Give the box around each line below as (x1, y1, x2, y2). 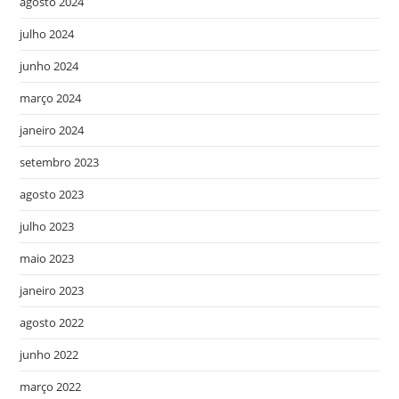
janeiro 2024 (20, 122, 85, 138)
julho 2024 (20, 26, 75, 42)
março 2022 (20, 379, 82, 395)
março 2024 (20, 90, 82, 106)
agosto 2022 (20, 314, 85, 330)
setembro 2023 (20, 154, 100, 170)
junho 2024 (20, 58, 79, 74)
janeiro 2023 (20, 282, 85, 298)
